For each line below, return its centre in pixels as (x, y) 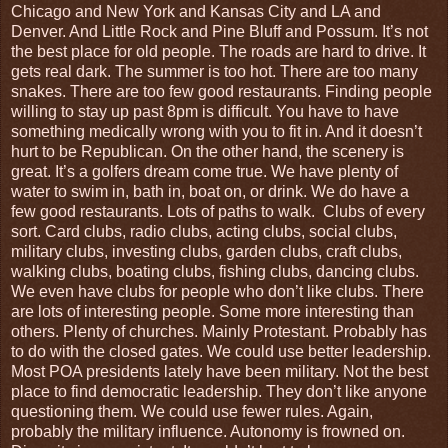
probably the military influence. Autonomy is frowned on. (208, 431)
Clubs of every (374, 211)
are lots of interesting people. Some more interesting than (212, 311)
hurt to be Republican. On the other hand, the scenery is (207, 151)
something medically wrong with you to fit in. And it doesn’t (216, 131)
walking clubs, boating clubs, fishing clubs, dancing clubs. (215, 271)
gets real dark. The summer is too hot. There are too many (214, 71)
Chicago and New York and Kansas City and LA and (196, 11)
